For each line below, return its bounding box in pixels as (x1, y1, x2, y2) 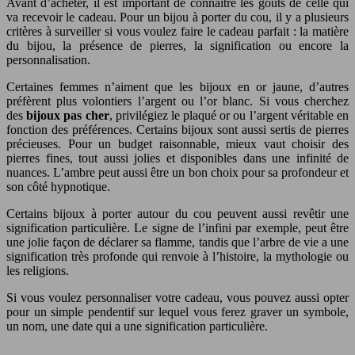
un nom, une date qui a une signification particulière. (6, 319, 268, 334)
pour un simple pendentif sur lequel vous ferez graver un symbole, (6, 305, 349, 319)
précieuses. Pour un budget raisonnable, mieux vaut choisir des (6, 137, 349, 151)
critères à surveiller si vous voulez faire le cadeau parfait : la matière (6, 25, 349, 39)
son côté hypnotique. (6, 180, 110, 194)
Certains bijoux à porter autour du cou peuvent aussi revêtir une (6, 207, 349, 221)
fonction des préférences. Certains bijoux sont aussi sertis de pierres (6, 123, 349, 137)
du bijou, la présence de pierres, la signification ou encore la (6, 39, 349, 53)
